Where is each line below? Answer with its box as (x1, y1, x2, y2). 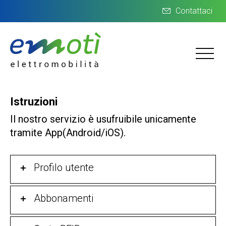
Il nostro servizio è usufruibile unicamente (10, 113, 196, 125)
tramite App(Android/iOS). (10, 127, 126, 139)
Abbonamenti (34, 192, 93, 204)
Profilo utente (34, 161, 94, 174)
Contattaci (176, 6, 212, 16)
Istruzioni (10, 95, 58, 108)
